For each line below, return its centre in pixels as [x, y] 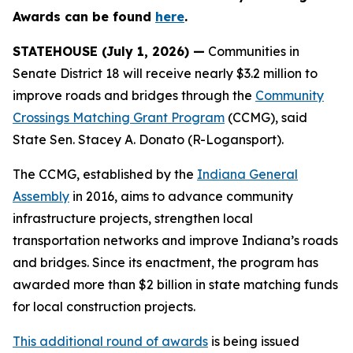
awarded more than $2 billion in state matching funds [175, 284]
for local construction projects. [104, 307]
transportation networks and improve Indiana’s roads [175, 240]
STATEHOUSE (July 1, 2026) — [109, 51]
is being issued [254, 341]
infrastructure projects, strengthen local [133, 218]
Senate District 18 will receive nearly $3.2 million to [165, 73]
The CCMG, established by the [105, 174]
